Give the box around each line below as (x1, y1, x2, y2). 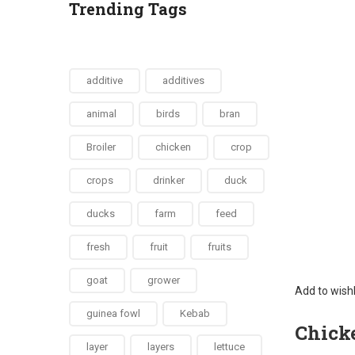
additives (162, 74, 204, 86)
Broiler (86, 141, 116, 153)
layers (147, 341, 174, 353)
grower (147, 274, 180, 286)
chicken (155, 141, 191, 153)
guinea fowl (86, 307, 140, 319)
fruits (208, 241, 231, 253)
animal (86, 108, 116, 120)
